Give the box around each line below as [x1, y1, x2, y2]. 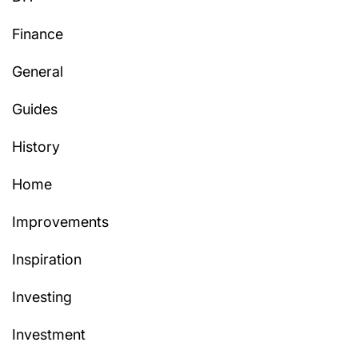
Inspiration [12, 251, 82, 268]
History [12, 138, 60, 156]
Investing [12, 288, 72, 306]
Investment [12, 326, 86, 344]
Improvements [12, 213, 109, 231]
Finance [12, 26, 63, 43]
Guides [12, 101, 58, 118]
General [12, 63, 63, 81]
